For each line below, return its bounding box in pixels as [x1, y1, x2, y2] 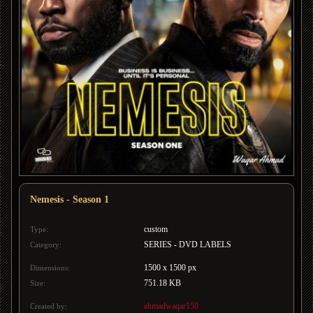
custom [144, 224, 168, 234]
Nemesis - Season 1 [30, 194, 109, 205]
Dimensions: [30, 263, 70, 272]
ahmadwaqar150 [144, 301, 199, 311]
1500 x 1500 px [144, 263, 197, 272]
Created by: [30, 302, 67, 310]
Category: [30, 240, 61, 249]
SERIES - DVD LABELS [144, 240, 232, 249]
